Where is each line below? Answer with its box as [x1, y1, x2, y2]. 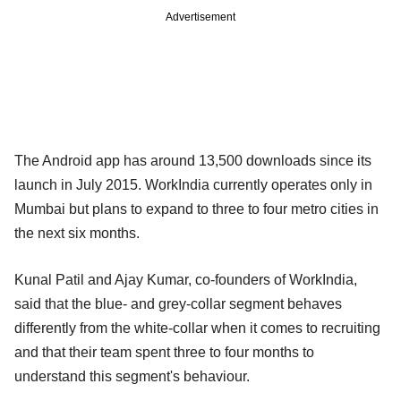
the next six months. [14, 225, 140, 241]
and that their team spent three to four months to [14, 344, 314, 360]
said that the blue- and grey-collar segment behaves [14, 295, 342, 311]
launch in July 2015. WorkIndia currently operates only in [14, 176, 372, 192]
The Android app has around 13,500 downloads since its [14, 152, 371, 168]
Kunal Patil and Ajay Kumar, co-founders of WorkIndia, [14, 271, 357, 287]
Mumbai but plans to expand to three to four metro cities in [14, 200, 379, 217]
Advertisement [166, 10, 235, 23]
